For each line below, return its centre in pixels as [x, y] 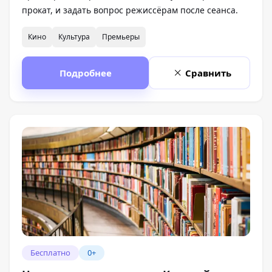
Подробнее [85, 73]
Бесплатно [50, 252]
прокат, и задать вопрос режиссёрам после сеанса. [130, 10]
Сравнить [208, 73]
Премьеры [121, 37]
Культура [74, 37]
